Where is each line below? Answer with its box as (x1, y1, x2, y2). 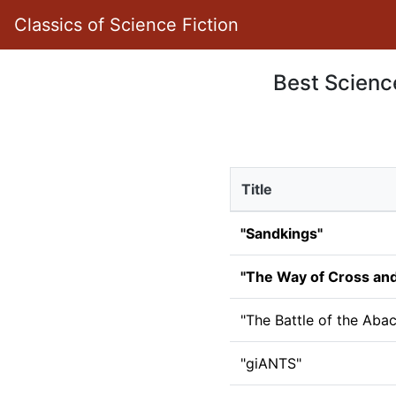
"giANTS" (240, 354, 301, 372)
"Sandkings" (240, 225, 323, 242)
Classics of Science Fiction (14, 14, 239, 35)
